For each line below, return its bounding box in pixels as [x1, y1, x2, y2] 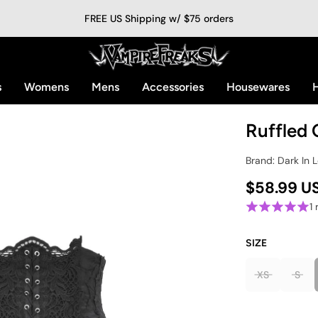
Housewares [226, 80, 290, 94]
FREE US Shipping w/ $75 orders [84, 12, 234, 25]
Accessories [142, 80, 204, 94]
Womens [24, 80, 69, 94]
